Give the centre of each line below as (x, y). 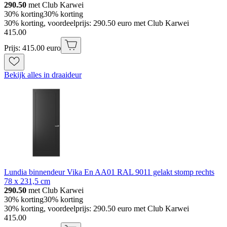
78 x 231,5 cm (27, 181)
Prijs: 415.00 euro (32, 48)
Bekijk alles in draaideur (43, 74)
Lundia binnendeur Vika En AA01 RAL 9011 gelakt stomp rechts (109, 172)
